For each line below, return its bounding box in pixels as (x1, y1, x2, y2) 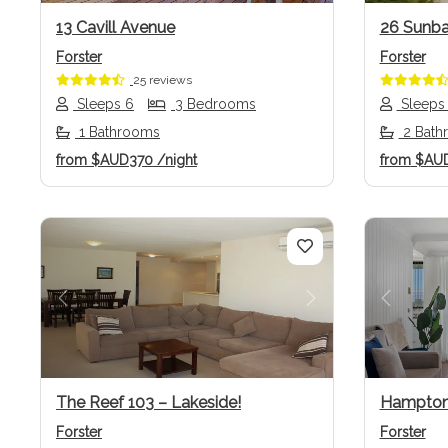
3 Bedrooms (171, 95, 256, 112)
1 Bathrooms (75, 123, 160, 140)
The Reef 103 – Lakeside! (56, 393, 241, 413)
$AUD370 (87, 151, 157, 168)
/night (157, 151, 197, 168)
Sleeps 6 (73, 95, 134, 112)
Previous (61, 299, 136, 321)
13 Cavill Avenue (56, 17, 175, 37)
